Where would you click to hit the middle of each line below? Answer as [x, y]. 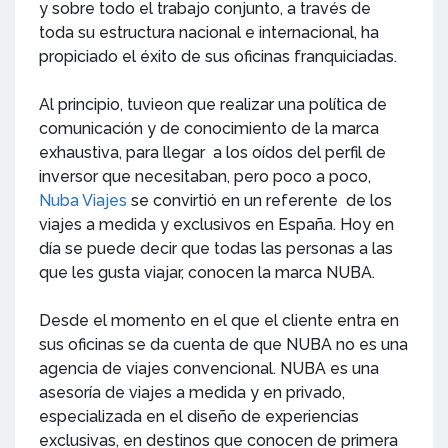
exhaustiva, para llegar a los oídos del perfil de [212, 153]
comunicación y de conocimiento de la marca [209, 129]
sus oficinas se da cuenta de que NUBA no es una [223, 345]
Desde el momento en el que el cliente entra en [219, 321]
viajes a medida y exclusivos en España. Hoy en [216, 225]
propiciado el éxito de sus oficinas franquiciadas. [222, 57]
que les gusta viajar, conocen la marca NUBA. [207, 273]
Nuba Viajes [83, 201]
